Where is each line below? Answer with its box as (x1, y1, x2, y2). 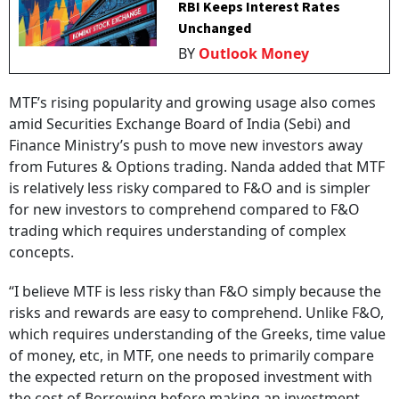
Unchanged (178, 19, 252, 38)
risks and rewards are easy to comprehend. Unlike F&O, (9, 303, 384, 322)
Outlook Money (199, 44, 310, 63)
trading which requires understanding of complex (9, 221, 346, 240)
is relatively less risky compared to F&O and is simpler (9, 178, 370, 198)
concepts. (9, 242, 74, 262)
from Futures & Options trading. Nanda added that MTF (9, 157, 385, 176)
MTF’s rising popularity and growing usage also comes (9, 93, 376, 112)
